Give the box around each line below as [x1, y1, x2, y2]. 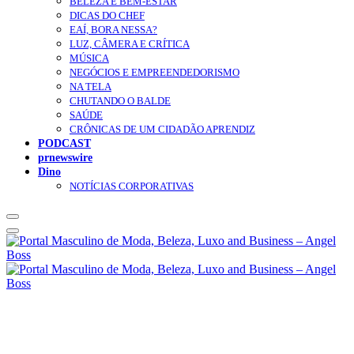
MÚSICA [70, 52, 109, 65]
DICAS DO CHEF [70, 9, 145, 22]
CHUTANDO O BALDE [70, 95, 171, 107]
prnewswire [38, 151, 92, 164]
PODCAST [38, 137, 91, 150]
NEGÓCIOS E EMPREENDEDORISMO [70, 66, 239, 79]
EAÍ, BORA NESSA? [70, 24, 157, 36]
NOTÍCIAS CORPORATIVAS [70, 180, 194, 193]
